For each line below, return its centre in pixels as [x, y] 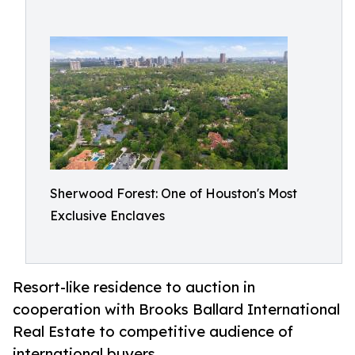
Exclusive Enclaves [107, 216]
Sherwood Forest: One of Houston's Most [174, 193]
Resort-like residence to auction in [134, 287]
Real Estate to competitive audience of [153, 332]
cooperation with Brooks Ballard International [176, 309]
